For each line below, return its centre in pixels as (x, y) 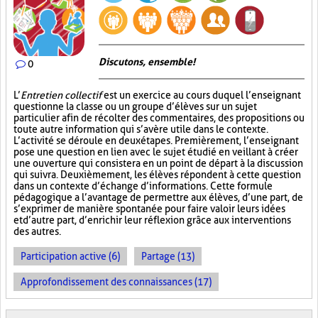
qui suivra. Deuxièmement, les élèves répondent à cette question (157, 175)
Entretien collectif (61, 95)
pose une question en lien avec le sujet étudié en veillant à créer (156, 152)
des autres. (37, 231)
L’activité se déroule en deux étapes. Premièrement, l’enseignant (156, 141)
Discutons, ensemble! (147, 62)
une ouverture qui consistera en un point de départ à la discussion (158, 163)
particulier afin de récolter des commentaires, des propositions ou (159, 118)
